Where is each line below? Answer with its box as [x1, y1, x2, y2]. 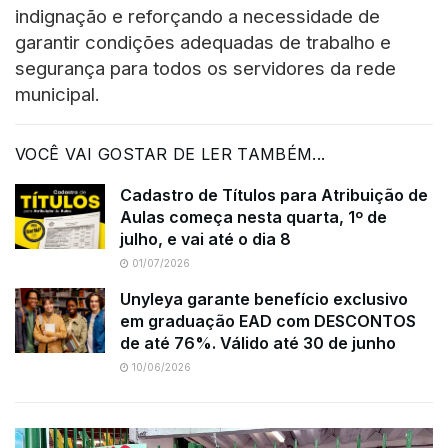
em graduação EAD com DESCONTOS [120, 311, 416, 332]
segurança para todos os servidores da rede [15, 57, 396, 81]
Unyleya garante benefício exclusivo [120, 289, 408, 310]
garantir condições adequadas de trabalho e [15, 31, 391, 55]
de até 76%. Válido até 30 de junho [120, 333, 396, 354]
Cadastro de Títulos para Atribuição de [120, 185, 428, 206]
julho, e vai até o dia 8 [120, 229, 291, 250]
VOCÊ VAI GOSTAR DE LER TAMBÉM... [15, 144, 326, 165]
